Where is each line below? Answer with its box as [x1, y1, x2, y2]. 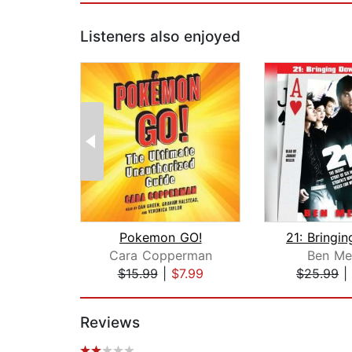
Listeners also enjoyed [80, 27, 240, 46]
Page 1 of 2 [79, 282, 149, 299]
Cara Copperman [108, 247, 212, 264]
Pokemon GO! [119, 229, 202, 246]
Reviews [80, 313, 140, 332]
